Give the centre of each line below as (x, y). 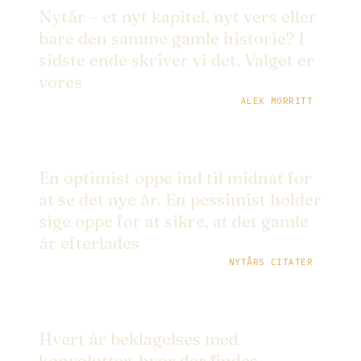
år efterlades (89, 243)
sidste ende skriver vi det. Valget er (176, 60)
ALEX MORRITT (276, 102)
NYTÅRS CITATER (270, 263)
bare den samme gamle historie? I (172, 39)
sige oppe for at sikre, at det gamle (174, 222)
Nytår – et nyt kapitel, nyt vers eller (178, 17)
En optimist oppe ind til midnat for (175, 178)
